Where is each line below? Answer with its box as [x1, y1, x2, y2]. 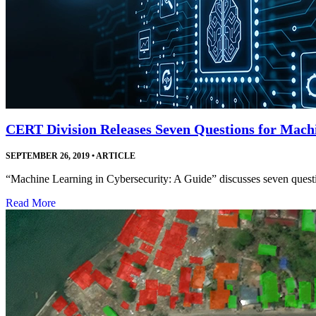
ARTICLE [95, 151, 135, 162]
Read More [6, 197, 56, 209]
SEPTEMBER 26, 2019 [6, 151, 90, 162]
